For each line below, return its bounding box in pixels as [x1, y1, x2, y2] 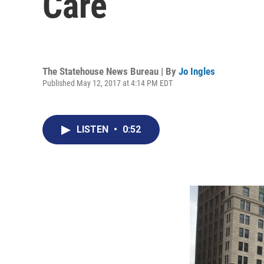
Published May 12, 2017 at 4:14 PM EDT [42, 78, 173, 88]
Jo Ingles [179, 65, 215, 77]
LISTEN [77, 124, 111, 135]
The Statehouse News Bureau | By [42, 65, 179, 77]
